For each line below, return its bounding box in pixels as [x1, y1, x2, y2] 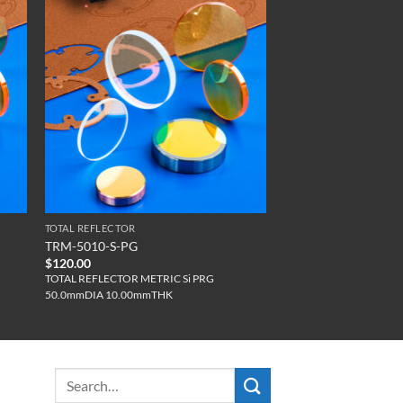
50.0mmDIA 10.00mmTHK [44, 289, 173, 301]
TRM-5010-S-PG [44, 237, 138, 254]
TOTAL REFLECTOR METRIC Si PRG [44, 273, 214, 285]
